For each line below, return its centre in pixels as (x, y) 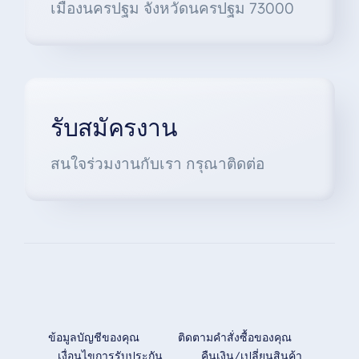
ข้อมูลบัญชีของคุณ (94, 338)
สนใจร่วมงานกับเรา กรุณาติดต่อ (157, 164)
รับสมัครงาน (114, 128)
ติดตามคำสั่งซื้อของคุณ (235, 338)
